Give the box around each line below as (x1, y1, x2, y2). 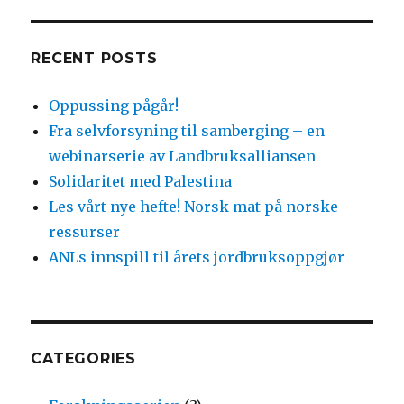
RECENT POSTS (31, 50, 158, 68)
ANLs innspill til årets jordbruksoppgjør (49, 248, 345, 267)
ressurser (49, 223, 121, 242)
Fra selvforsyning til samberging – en (49, 122, 326, 141)
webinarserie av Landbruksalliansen (49, 147, 317, 166)
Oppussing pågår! (49, 96, 179, 115)
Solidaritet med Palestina (49, 172, 233, 191)
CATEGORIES (31, 350, 136, 368)
